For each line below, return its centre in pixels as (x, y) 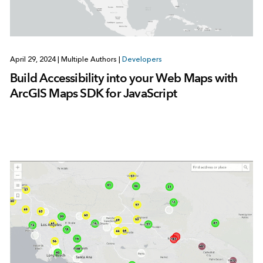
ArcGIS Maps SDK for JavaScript (93, 93)
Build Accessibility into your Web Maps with (124, 77)
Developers (142, 59)
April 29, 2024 (33, 59)
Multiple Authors (89, 59)
